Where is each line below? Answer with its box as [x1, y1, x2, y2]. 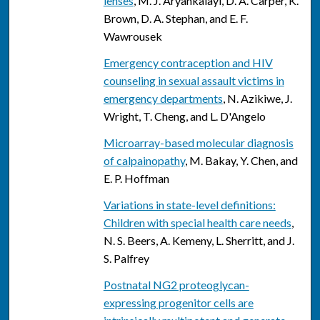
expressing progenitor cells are [103, 296, 254, 310]
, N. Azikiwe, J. [222, 91, 292, 106]
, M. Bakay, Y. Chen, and [184, 154, 298, 168]
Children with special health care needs [103, 216, 291, 230]
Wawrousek [103, 29, 162, 44]
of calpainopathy [103, 154, 185, 168]
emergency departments [103, 91, 223, 106]
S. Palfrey [103, 251, 149, 266]
